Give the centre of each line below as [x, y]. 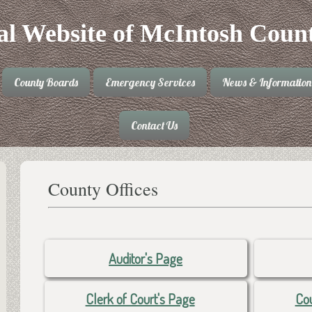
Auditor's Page [146, 258]
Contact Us [154, 125]
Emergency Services [150, 82]
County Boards [46, 82]
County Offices [103, 189]
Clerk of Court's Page [140, 299]
